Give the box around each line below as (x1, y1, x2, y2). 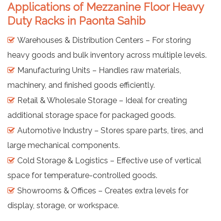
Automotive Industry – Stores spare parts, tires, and (17, 125, 203, 135)
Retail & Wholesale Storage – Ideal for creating (17, 95, 187, 105)
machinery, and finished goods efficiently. (7, 80, 155, 90)
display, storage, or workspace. (7, 200, 119, 210)
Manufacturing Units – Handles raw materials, (17, 65, 181, 75)
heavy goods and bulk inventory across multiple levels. (7, 50, 207, 60)
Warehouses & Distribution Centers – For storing (17, 35, 191, 45)
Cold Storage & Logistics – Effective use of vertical (17, 155, 201, 165)
